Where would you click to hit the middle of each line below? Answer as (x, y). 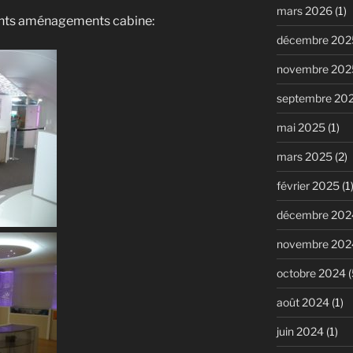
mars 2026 (304, 10)
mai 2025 (301, 127)
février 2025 (308, 185)
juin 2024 (300, 331)
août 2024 (303, 302)
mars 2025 (304, 156)
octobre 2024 (311, 273)
